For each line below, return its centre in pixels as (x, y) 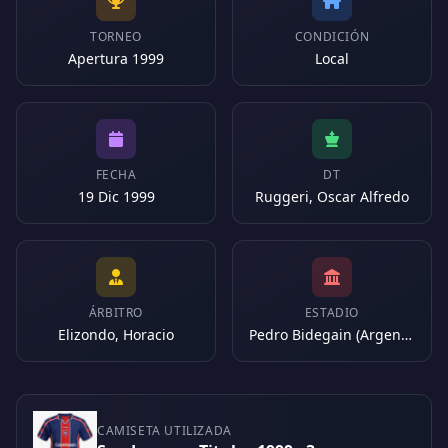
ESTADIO (332, 312)
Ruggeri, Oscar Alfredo (332, 196)
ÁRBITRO (116, 312)
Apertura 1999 (116, 58)
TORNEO (116, 36)
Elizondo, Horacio (116, 334)
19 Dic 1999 (116, 196)
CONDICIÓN (332, 36)
